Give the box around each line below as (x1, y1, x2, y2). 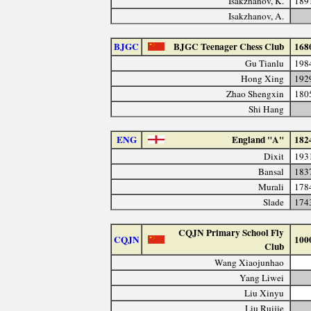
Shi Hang (249, 102, 285, 115)
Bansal (258, 165, 285, 178)
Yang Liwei (239, 271, 285, 284)
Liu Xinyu (244, 286, 285, 299)
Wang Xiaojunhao (215, 255, 285, 269)
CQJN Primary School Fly (178, 225, 285, 239)
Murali (258, 180, 285, 193)
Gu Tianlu (245, 56, 285, 69)
